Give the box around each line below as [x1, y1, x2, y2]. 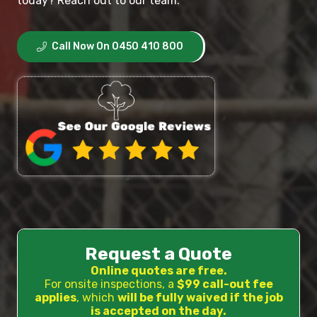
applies [34, 291, 76, 305]
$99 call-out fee [176, 277, 273, 292]
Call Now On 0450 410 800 [52, 40, 183, 52]
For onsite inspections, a [44, 277, 177, 292]
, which [76, 291, 117, 305]
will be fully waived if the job [117, 291, 283, 305]
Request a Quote [85, 243, 232, 265]
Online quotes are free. [90, 264, 227, 278]
